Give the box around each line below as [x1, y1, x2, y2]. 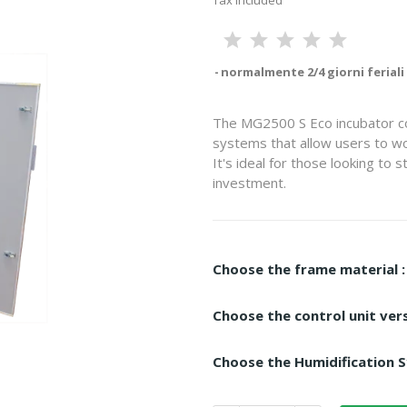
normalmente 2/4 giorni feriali [221, 64, 404, 80]
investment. [213, 174, 286, 192]
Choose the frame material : [213, 260, 405, 278]
